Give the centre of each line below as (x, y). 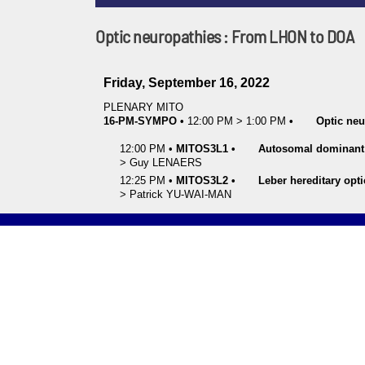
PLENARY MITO (143, 107)
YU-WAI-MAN (199, 194)
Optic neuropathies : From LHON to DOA (225, 35)
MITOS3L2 (202, 180)
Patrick (146, 194)
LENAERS (177, 162)
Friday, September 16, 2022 (187, 82)
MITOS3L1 (202, 148)
